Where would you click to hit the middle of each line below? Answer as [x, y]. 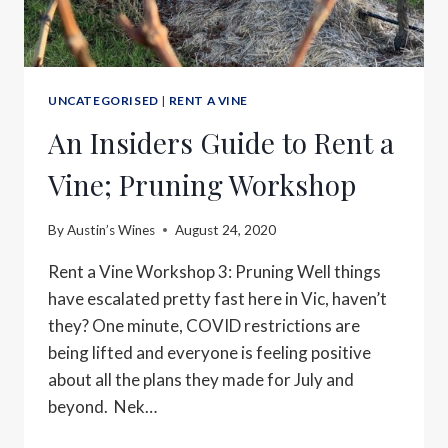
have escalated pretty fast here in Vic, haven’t [217, 298]
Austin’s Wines [111, 229]
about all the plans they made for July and [201, 379]
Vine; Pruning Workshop [202, 185]
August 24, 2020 [226, 229]
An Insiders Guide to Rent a [221, 143]
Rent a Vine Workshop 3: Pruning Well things [214, 271]
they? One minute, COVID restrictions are [204, 325]
